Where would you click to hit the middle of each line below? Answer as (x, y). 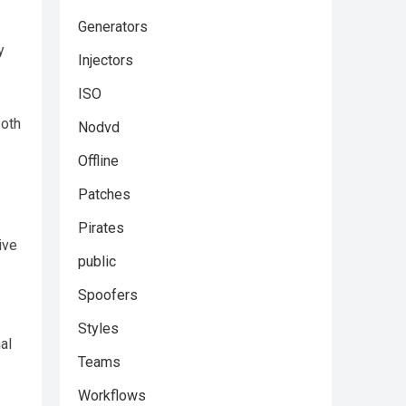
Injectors (106, 60)
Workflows (112, 396)
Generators (113, 27)
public (97, 261)
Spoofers (108, 295)
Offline (98, 161)
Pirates (101, 228)
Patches (104, 194)
